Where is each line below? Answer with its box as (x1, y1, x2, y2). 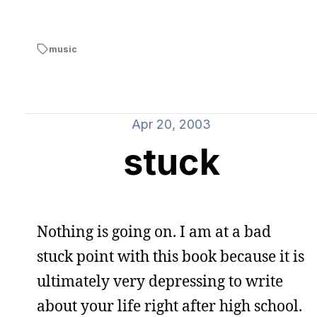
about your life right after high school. (37, 296, 302, 316)
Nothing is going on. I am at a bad (37, 221, 271, 241)
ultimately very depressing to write (37, 271, 283, 291)
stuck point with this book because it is (37, 246, 304, 266)
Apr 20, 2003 (132, 117, 211, 132)
